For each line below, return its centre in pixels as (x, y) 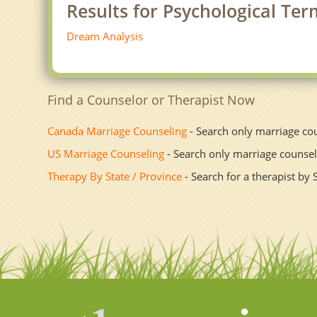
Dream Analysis (105, 36)
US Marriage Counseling (106, 154)
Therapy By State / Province (115, 177)
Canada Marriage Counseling (117, 131)
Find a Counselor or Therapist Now (151, 100)
